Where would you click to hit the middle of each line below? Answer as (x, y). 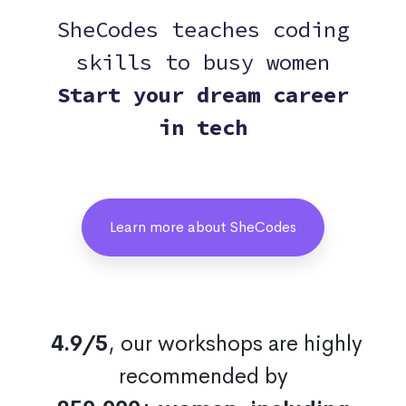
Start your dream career (203, 95)
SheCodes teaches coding (203, 29)
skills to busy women (203, 62)
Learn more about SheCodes (203, 227)
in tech (203, 127)
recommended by (203, 376)
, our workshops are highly (235, 343)
